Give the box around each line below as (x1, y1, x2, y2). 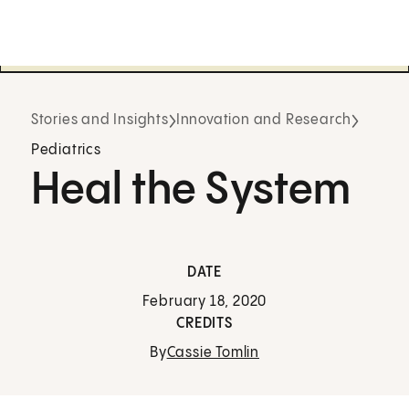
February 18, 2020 (142, 294, 267, 310)
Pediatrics (30, 142, 101, 159)
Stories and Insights (30, 112, 169, 129)
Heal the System (30, 167, 351, 215)
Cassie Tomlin (166, 345, 259, 362)
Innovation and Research (175, 112, 352, 129)
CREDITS (176, 316, 233, 332)
